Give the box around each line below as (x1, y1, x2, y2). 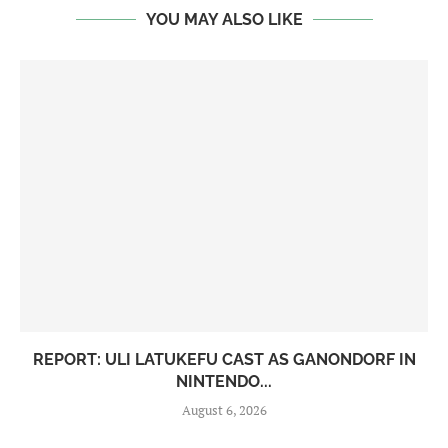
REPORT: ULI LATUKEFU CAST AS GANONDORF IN (32, 350, 416, 370)
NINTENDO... (176, 372, 272, 392)
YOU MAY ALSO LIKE (145, 10, 303, 30)
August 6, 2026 (181, 401, 267, 420)
